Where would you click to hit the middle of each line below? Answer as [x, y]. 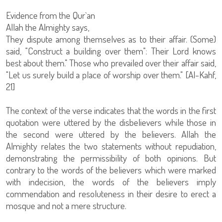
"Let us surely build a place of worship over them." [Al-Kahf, [111, 75]
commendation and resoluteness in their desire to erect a [111, 194]
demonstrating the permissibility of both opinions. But [111, 158]
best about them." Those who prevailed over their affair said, [111, 63]
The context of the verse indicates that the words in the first [111, 110]
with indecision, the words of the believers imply [111, 182]
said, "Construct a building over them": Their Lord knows [111, 51]
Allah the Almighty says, [48, 27]
